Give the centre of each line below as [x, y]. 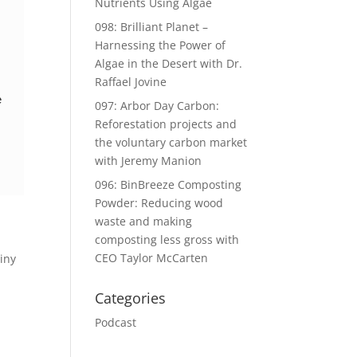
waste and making [144, 221]
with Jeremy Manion [149, 161]
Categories [131, 298]
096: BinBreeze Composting [169, 184]
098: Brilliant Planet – [152, 27]
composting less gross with [167, 239]
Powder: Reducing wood [159, 203]
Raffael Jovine [131, 82]
